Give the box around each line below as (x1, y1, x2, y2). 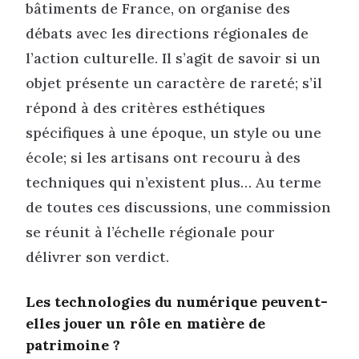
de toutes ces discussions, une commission (26, 197, 331, 216)
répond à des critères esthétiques (26, 98, 265, 117)
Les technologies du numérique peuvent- (26, 292, 328, 311)
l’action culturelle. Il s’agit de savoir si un (26, 48, 321, 67)
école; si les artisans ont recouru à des (26, 147, 301, 167)
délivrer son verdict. (26, 247, 169, 266)
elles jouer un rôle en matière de (26, 313, 265, 333)
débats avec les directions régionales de (26, 23, 309, 42)
